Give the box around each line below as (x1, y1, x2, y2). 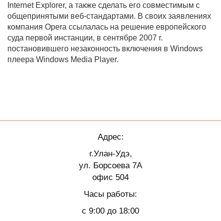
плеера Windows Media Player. (7, 55, 118, 64)
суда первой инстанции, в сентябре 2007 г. (7, 34, 163, 42)
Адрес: (97, 132, 124, 142)
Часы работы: (84, 189, 137, 199)
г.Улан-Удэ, (89, 148, 132, 158)
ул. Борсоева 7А (79, 160, 142, 170)
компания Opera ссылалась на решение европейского (7, 23, 206, 31)
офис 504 (92, 172, 129, 182)
